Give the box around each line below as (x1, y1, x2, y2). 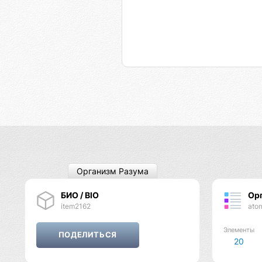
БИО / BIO (60, 189, 99, 200)
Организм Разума (76, 166, 149, 177)
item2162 (60, 201, 91, 211)
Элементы (223, 226, 254, 234)
